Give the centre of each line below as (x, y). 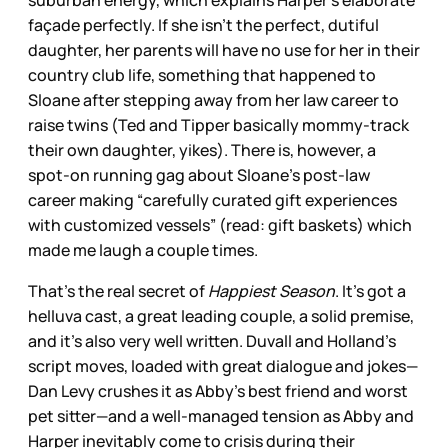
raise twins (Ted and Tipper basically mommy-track (218, 124)
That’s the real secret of (118, 290)
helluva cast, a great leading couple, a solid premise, (221, 315)
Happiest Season (271, 290)
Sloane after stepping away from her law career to (213, 99)
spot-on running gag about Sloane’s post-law (199, 174)
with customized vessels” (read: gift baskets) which (220, 224)
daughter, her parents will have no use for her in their (224, 49)
